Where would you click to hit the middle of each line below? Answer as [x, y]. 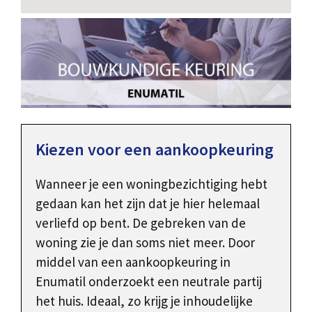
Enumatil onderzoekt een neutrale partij [149, 282]
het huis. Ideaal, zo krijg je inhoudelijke [144, 301]
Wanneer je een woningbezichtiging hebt [151, 184]
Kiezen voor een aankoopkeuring [155, 150]
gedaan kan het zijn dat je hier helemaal [148, 204]
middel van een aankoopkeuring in [133, 262]
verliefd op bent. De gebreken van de [141, 223]
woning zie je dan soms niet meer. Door [145, 243]
